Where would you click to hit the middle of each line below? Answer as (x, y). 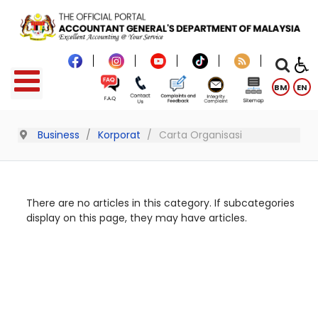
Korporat (119, 135)
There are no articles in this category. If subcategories (160, 203)
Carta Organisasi (200, 135)
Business (59, 135)
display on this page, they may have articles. (137, 218)
